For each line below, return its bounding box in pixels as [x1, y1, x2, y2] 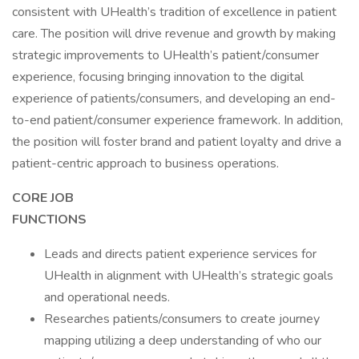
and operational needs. [44, 288, 170, 306]
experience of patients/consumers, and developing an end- [12, 90, 336, 107]
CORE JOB [12, 189, 74, 207]
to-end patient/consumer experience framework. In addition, [12, 111, 343, 129]
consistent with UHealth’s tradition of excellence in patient [12, 3, 337, 21]
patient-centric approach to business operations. [12, 155, 279, 172]
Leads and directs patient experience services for [44, 245, 317, 263]
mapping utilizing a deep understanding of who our [44, 332, 321, 349]
